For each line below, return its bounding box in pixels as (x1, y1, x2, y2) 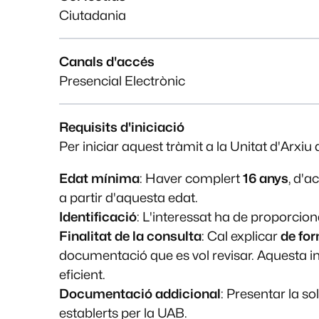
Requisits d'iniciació (59, 120, 185, 135)
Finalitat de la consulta (59, 229, 202, 244)
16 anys (243, 171, 289, 187)
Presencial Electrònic (59, 73, 186, 89)
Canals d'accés (59, 54, 155, 70)
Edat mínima (59, 171, 140, 187)
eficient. (59, 267, 106, 283)
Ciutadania (59, 8, 127, 23)
